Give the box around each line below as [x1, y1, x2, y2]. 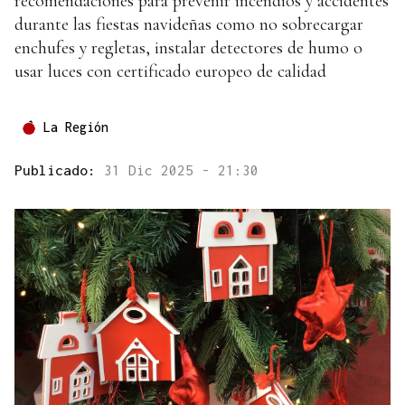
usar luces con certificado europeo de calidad [14, 61, 326, 83]
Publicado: [14, 162, 104, 179]
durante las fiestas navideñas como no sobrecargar [14, 14, 363, 36]
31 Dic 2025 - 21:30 [104, 162, 259, 179]
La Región [43, 119, 108, 136]
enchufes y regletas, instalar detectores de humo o [14, 37, 363, 60]
